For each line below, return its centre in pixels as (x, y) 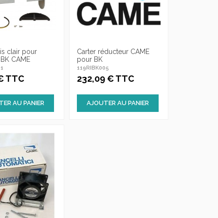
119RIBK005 (93, 68)
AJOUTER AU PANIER (118, 103)
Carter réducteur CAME (113, 51)
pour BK (90, 59)
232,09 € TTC (105, 79)
